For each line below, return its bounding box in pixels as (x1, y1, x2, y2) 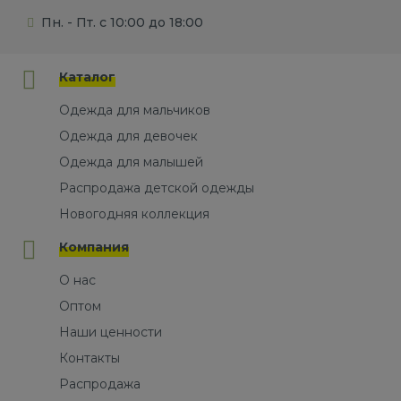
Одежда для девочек (59, 127, 198, 144)
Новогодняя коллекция (59, 205, 209, 222)
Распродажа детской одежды (59, 179, 254, 196)
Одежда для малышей (59, 153, 203, 170)
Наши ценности (59, 323, 162, 340)
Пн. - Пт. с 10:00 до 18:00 (41, 13, 203, 30)
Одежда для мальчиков (59, 101, 210, 118)
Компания (59, 238, 129, 255)
